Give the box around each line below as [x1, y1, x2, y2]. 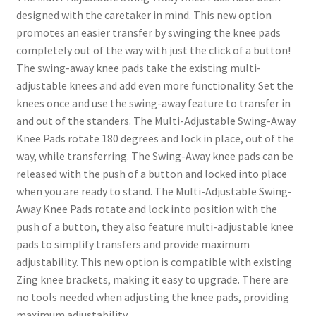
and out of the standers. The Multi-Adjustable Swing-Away [16, 114, 296, 128]
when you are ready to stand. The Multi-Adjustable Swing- [16, 184, 292, 199]
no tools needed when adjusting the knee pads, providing [16, 290, 289, 305]
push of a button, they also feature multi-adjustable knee [16, 219, 293, 234]
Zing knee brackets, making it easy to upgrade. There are [16, 272, 288, 287]
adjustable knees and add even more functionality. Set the [16, 78, 293, 93]
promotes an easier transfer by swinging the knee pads [16, 25, 281, 40]
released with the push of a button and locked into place [16, 166, 287, 181]
